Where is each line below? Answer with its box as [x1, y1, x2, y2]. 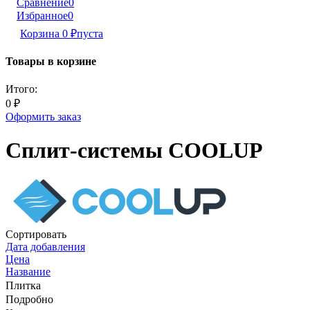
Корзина [20, 28, 62, 39]
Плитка [6, 280, 41, 292]
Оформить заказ [6, 110, 81, 122]
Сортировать [6, 228, 66, 241]
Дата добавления [6, 241, 85, 253]
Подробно [6, 293, 53, 306]
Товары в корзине [6, 55, 96, 68]
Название [6, 266, 51, 278]
